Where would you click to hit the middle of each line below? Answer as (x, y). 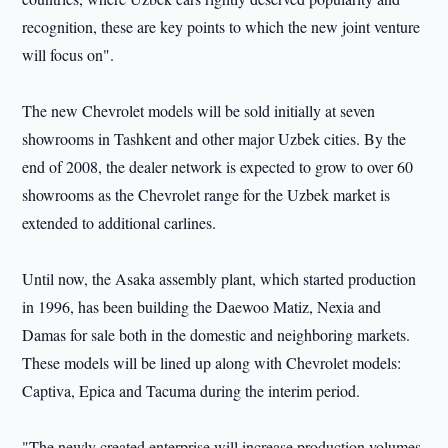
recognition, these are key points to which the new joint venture (221, 26)
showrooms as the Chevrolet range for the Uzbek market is (206, 194)
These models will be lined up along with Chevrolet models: (212, 362)
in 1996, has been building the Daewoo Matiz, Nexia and (202, 306)
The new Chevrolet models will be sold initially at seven (199, 110)
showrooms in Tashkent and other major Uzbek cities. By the (214, 138)
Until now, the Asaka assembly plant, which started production (219, 278)
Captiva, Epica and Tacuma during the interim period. (191, 390)
